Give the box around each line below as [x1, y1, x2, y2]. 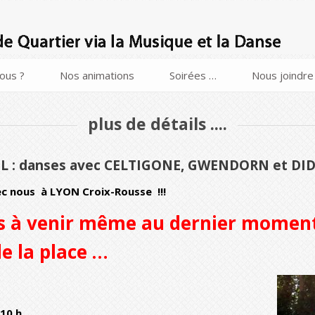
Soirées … [169, 68, 217, 83]
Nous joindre [252, 68, 314, 83]
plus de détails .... [88, 112, 227, 136]
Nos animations [60, 68, 134, 83]
